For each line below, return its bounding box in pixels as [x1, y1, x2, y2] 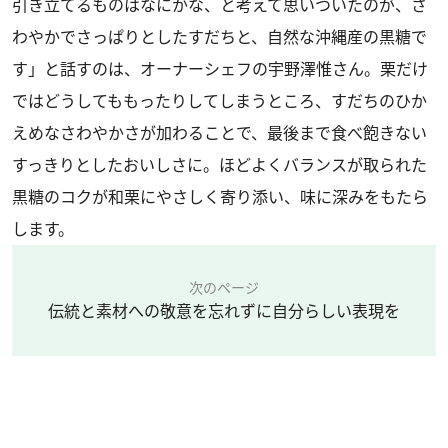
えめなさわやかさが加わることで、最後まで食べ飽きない [12, 122, 427, 145]
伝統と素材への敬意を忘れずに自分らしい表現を [48, 300, 400, 323]
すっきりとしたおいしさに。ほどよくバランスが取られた [12, 154, 427, 177]
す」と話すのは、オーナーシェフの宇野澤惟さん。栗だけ [12, 58, 428, 81]
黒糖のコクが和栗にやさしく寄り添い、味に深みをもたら [12, 186, 428, 209]
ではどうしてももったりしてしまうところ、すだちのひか [12, 90, 427, 113]
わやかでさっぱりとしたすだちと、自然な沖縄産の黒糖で [12, 26, 427, 49]
